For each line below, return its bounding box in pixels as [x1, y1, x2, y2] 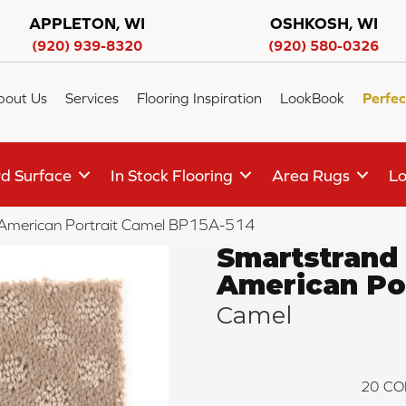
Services [65, 90, 120, 107]
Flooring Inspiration [137, 90, 263, 107]
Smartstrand [217, 241, 399, 275]
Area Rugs [272, 165, 350, 185]
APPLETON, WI [28, 14, 145, 33]
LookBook [280, 90, 345, 107]
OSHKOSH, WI [269, 14, 378, 33]
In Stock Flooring [111, 165, 233, 185]
